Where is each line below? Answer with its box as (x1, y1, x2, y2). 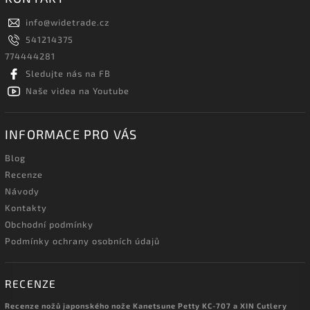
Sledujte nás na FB (26, 67, 111, 79)
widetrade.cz (51, 16, 109, 28)
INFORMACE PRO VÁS (5, 126, 138, 142)
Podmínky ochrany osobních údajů (5, 235, 160, 246)
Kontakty (5, 201, 47, 213)
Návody (5, 185, 39, 197)
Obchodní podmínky (5, 218, 93, 230)
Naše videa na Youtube (26, 84, 129, 96)
